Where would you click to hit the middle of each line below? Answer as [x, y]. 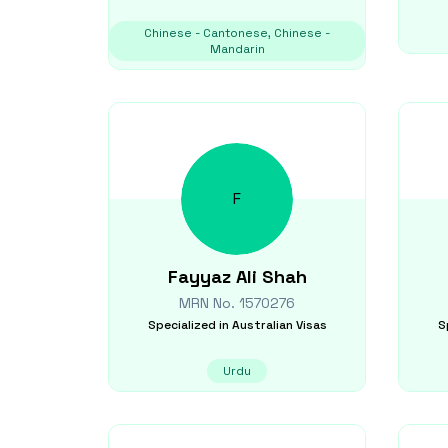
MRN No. [209, 303]
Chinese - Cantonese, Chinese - [237, 33]
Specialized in [188, 325]
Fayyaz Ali [212, 276]
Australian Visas [279, 325]
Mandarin [237, 49]
